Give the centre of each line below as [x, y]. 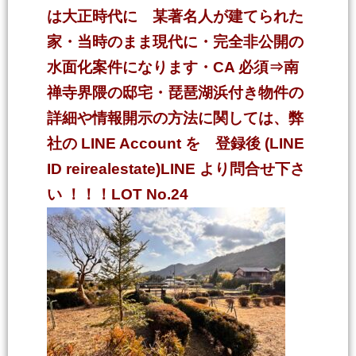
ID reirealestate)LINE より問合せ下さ [176, 169]
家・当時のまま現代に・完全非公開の [175, 42]
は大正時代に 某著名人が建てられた [175, 16]
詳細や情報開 [92, 118]
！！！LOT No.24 [125, 194]
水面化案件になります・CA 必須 [158, 67]
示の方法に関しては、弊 [221, 118]
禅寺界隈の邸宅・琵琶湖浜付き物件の [175, 93]
